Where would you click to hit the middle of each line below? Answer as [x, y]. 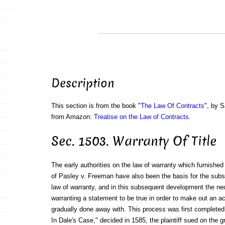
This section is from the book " [96, 106]
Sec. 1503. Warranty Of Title [134, 141]
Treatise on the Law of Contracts [141, 117]
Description [83, 84]
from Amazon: [72, 117]
